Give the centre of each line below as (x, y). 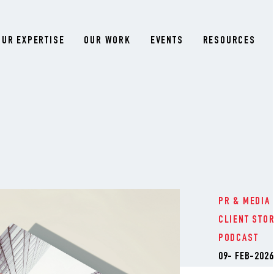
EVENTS (167, 41)
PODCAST (238, 239)
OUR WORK (107, 41)
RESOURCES (229, 41)
